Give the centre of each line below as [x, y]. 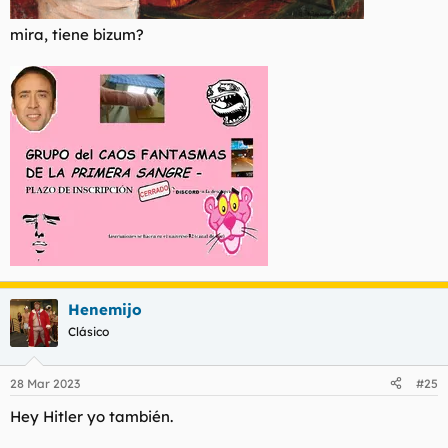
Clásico [88, 332]
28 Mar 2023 [45, 383]
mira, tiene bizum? [77, 35]
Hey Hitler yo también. [91, 416]
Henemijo [105, 310]
